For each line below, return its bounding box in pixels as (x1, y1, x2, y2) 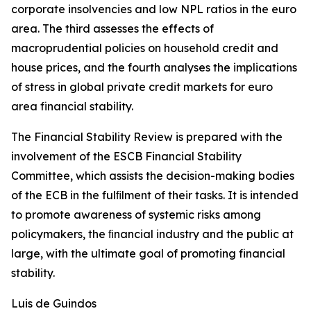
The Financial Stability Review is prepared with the (11, 130, 283, 144)
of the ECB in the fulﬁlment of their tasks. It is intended (11, 188, 299, 202)
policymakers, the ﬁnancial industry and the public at (11, 227, 294, 241)
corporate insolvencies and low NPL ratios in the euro (11, 2, 296, 16)
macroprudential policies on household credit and (11, 41, 278, 55)
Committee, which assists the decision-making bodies (11, 169, 294, 183)
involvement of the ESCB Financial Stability (11, 149, 242, 163)
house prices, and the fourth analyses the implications (11, 60, 297, 74)
